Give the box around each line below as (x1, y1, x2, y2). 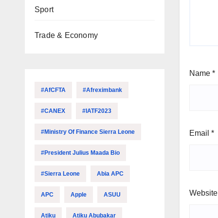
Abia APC (97, 170, 124, 177)
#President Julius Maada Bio (41, 149, 120, 156)
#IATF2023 (82, 108, 111, 114)
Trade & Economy (35, 31, 98, 39)
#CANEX (41, 108, 65, 114)
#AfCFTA (41, 87, 66, 93)
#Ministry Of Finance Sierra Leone (41, 128, 135, 135)
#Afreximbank (83, 87, 122, 93)
